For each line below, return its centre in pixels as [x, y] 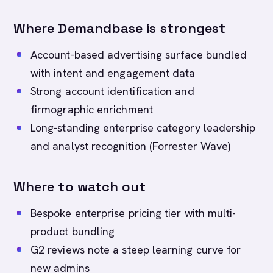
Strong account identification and [112, 91]
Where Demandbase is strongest [120, 28]
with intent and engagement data [113, 73]
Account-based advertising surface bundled [139, 55]
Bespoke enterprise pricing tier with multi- [133, 213]
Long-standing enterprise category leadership [143, 128]
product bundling [73, 231]
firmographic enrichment [92, 109]
